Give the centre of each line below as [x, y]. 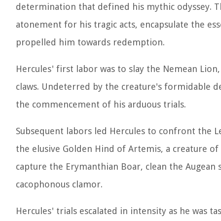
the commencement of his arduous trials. [101, 104]
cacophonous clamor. [59, 184]
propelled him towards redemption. [90, 42]
